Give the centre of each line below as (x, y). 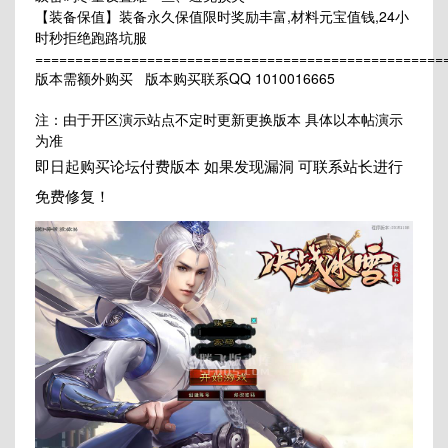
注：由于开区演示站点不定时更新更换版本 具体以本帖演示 (219, 119)
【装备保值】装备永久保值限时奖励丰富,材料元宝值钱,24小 (222, 16)
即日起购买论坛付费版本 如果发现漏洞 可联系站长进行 (219, 166)
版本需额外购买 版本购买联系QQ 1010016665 (185, 78)
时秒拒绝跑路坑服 (91, 37)
